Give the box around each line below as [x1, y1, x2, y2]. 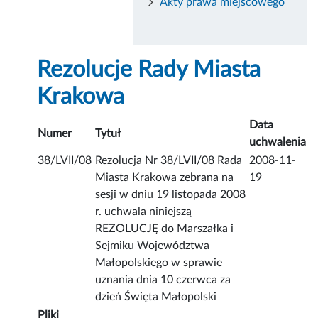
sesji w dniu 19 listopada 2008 [95, 189, 246, 201]
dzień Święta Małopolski [95, 291, 217, 303]
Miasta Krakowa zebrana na [95, 172, 234, 184]
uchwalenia [249, 136, 307, 148]
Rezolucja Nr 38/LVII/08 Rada [95, 155, 243, 167]
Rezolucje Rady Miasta [37, 58, 261, 82]
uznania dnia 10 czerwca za [95, 274, 231, 286]
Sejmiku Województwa [95, 240, 210, 252]
